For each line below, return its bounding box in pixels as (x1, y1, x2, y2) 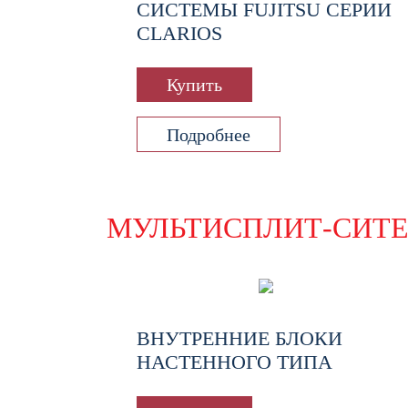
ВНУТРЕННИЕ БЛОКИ (137, 326, 342, 350)
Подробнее (167, 124, 250, 145)
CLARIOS (137, 22, 222, 45)
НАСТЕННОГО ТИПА (137, 350, 332, 373)
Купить (167, 75, 222, 96)
